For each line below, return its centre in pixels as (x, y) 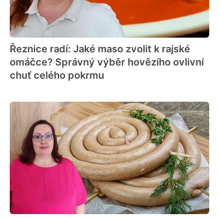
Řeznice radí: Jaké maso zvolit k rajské (100, 49)
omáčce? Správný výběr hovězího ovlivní (107, 62)
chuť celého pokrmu (57, 76)
